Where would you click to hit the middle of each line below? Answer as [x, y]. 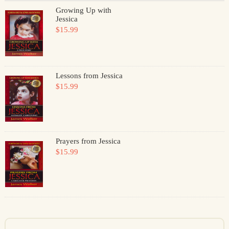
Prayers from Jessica [88, 141]
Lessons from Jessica [89, 76]
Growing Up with [83, 10]
